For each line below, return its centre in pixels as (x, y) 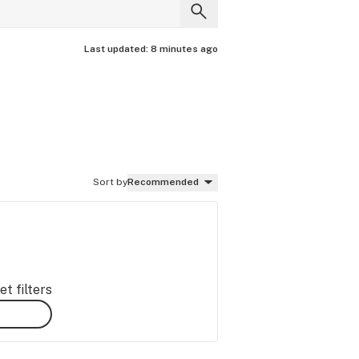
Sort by (110, 182)
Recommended (163, 182)
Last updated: (117, 49)
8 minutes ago (184, 49)
